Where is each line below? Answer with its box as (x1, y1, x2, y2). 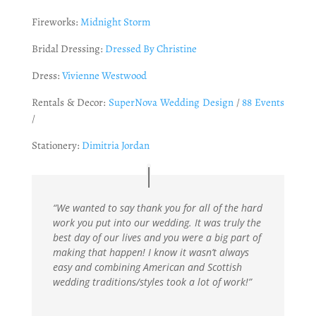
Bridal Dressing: (31, 41, 105, 56)
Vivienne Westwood (61, 68, 147, 83)
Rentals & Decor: (31, 95, 109, 109)
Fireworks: (31, 14, 80, 29)
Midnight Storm (80, 14, 150, 29)
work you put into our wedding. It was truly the (52, 215, 261, 229)
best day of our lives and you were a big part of (52, 230, 261, 244)
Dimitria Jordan (81, 138, 150, 152)
